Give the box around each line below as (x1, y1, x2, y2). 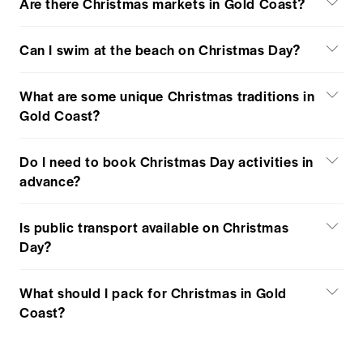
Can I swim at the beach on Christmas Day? (19, 40, 301, 60)
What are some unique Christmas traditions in (19, 86, 315, 106)
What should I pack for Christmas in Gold (19, 283, 288, 303)
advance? (19, 171, 81, 191)
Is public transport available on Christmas (19, 217, 289, 237)
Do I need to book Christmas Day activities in (19, 152, 314, 172)
